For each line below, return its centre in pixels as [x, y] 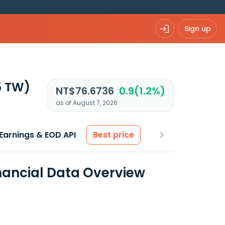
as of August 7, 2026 [86, 103]
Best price [114, 135]
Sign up [198, 28]
